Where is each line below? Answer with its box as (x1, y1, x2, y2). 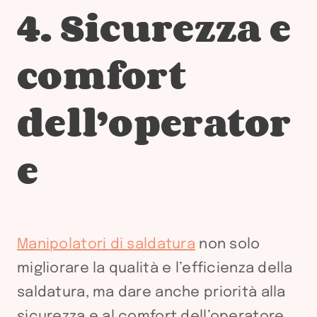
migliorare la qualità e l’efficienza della (17, 261, 293, 276)
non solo (195, 237, 260, 252)
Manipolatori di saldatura (17, 237, 195, 252)
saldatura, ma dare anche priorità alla (17, 285, 286, 300)
